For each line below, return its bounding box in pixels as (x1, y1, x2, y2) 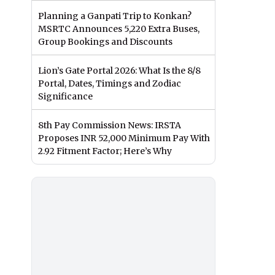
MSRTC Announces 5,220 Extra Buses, (38, 23, 199, 35)
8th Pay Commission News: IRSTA (38, 120, 181, 131)
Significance (38, 91, 93, 103)
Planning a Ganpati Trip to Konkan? (38, 10, 192, 22)
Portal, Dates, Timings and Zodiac (38, 78, 181, 90)
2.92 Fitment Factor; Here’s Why (38, 145, 172, 157)
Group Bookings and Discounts (38, 36, 172, 48)
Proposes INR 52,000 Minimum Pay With (38, 133, 210, 144)
